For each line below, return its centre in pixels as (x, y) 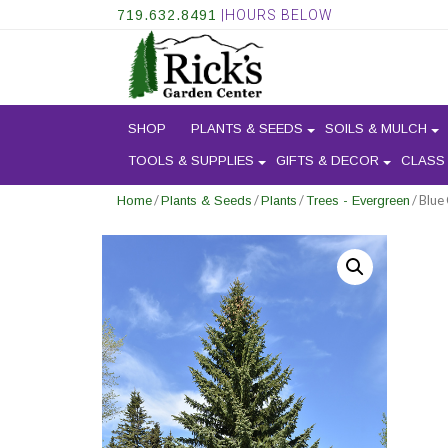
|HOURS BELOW (275, 15)
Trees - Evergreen (358, 200)
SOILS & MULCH (376, 129)
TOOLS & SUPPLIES (191, 161)
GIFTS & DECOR (327, 161)
